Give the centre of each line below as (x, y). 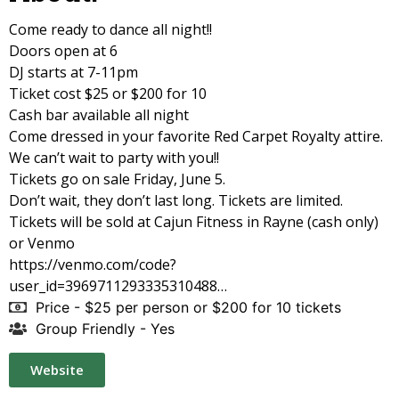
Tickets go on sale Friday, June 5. (117, 179)
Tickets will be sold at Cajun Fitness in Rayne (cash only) (194, 222)
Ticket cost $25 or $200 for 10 (108, 94)
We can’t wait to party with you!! (114, 158)
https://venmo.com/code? (93, 265)
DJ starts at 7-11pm (73, 73)
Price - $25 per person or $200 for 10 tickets (188, 308)
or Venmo (42, 244)
